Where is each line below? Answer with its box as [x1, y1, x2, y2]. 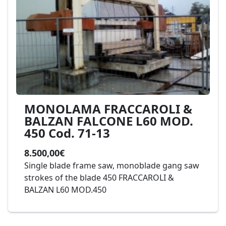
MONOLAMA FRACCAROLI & [24, 100, 192, 117]
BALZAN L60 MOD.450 [24, 184, 106, 195]
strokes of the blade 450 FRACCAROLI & [24, 172, 174, 183]
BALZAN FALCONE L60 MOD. [24, 112, 193, 129]
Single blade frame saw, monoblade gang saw [24, 160, 199, 171]
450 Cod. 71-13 [24, 125, 110, 141]
